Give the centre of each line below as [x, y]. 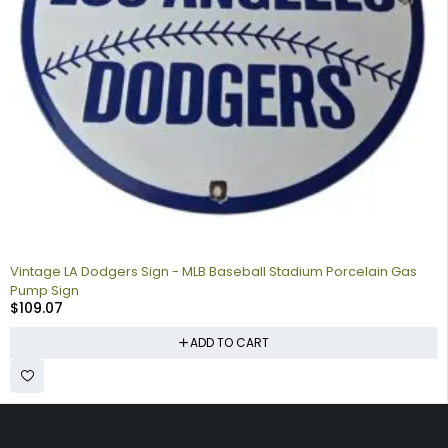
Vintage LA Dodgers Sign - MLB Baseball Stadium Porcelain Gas [213, 271]
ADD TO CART [229, 342]
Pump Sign [44, 290]
